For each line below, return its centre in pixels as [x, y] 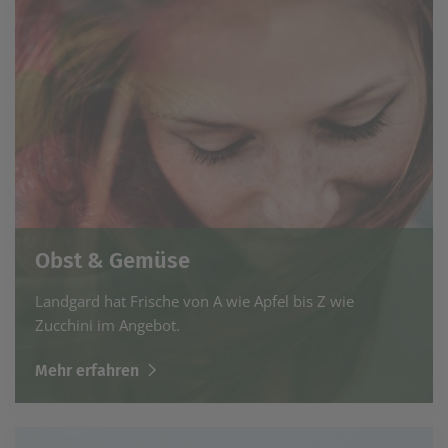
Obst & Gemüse [112, 260]
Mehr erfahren [87, 370]
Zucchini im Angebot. [107, 324]
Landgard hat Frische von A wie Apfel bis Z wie [194, 300]
